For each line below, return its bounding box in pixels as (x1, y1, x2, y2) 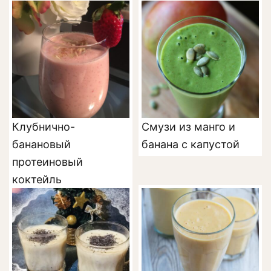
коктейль (12, 173, 62, 186)
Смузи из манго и (142, 120, 235, 133)
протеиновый (12, 155, 83, 168)
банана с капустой (142, 138, 240, 151)
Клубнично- (12, 120, 75, 133)
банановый (12, 138, 71, 151)
